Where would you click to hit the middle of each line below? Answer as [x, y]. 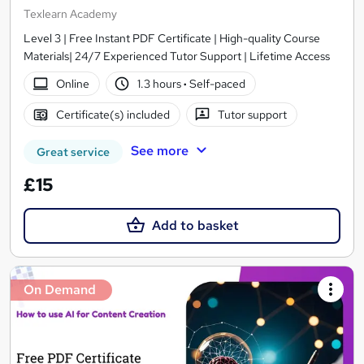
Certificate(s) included [113, 114]
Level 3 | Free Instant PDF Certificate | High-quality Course [172, 38]
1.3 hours [161, 83]
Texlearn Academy [70, 13]
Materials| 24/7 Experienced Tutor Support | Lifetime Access [177, 56]
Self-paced [217, 83]
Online [72, 83]
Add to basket [195, 225]
